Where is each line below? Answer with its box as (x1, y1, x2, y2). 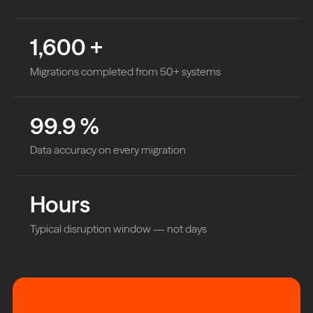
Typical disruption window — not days (30, 221, 208, 235)
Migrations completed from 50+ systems (30, 64, 221, 78)
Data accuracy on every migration (30, 143, 187, 157)
